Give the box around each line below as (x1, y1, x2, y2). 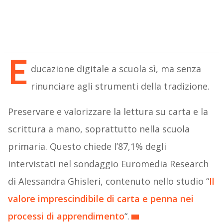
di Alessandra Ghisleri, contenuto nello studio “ (7, 175, 209, 188)
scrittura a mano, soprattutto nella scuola (7, 123, 190, 135)
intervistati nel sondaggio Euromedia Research (7, 158, 209, 170)
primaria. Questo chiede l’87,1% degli (7, 140, 166, 153)
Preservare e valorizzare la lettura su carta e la (7, 106, 208, 118)
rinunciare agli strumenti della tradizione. (30, 80, 210, 93)
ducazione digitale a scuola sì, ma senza (30, 63, 201, 75)
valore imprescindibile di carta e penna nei (7, 193, 194, 205)
